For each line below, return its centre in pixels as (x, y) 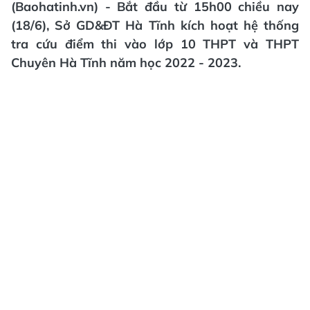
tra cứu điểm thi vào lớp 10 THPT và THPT (155, 44)
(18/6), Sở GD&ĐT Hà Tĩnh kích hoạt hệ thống (155, 25)
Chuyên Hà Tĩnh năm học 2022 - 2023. (126, 63)
